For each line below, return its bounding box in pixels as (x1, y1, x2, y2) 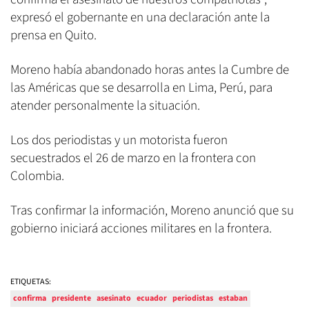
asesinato (97, 292, 131, 305)
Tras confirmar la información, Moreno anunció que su (10, 201, 294, 221)
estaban (219, 292, 248, 305)
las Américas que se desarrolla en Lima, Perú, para (10, 79, 272, 98)
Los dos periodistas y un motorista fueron (10, 131, 228, 150)
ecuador (137, 292, 167, 305)
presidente (52, 292, 91, 305)
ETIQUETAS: (10, 276, 51, 288)
